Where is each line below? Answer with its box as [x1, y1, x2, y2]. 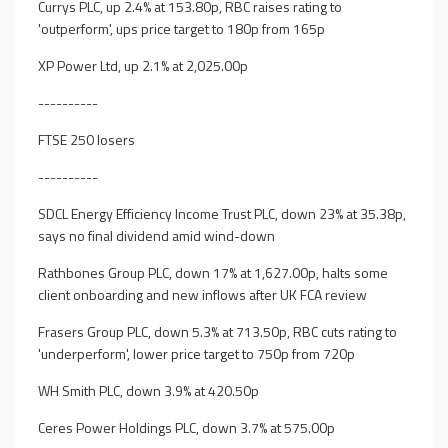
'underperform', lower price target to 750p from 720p [38, 343, 355, 364]
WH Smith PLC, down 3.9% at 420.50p [38, 380, 259, 401]
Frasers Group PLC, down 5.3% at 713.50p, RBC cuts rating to [38, 321, 397, 342]
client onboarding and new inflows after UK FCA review [38, 284, 367, 305]
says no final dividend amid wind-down [38, 225, 275, 246]
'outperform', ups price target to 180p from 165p [38, 18, 325, 39]
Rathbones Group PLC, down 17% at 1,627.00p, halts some [38, 262, 388, 283]
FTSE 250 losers [38, 129, 135, 150]
